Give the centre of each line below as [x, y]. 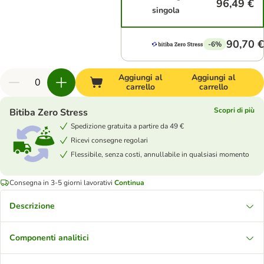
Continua [129, 182]
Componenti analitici [49, 238]
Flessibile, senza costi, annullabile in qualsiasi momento [160, 154]
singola [166, 10]
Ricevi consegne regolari [109, 140]
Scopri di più [234, 110]
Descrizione [32, 206]
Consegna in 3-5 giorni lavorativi [61, 182]
